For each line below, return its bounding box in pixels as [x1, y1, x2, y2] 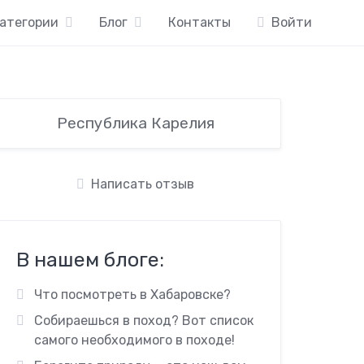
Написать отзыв [91, 176, 195, 192]
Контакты [168, 15, 231, 30]
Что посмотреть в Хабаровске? [33, 287, 231, 302]
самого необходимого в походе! [33, 332, 235, 348]
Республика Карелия [56, 114, 214, 132]
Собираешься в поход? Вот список [33, 313, 253, 328]
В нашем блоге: [16, 248, 165, 271]
